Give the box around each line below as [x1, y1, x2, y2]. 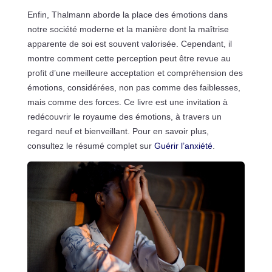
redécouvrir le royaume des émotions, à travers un [27, 111, 222, 121]
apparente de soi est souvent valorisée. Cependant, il [27, 38, 232, 49]
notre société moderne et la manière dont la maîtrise [27, 24, 229, 34]
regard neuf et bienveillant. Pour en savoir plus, [27, 126, 209, 136]
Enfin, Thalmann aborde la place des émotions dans [27, 9, 228, 19]
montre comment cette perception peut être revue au [27, 53, 231, 63]
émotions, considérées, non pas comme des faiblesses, [27, 82, 240, 92]
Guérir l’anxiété [154, 140, 212, 151]
